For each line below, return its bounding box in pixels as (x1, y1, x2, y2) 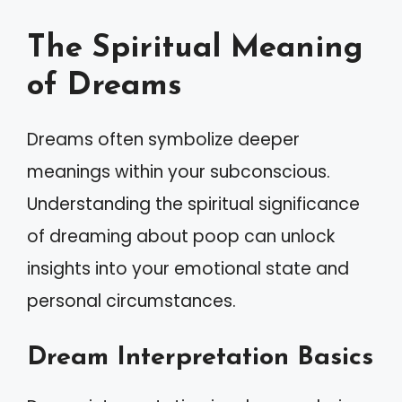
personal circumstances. (27, 288, 236, 313)
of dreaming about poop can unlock (27, 223, 335, 249)
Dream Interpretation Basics (27, 345, 373, 371)
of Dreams (27, 70, 182, 102)
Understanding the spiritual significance (27, 191, 360, 216)
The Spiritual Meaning (27, 32, 363, 65)
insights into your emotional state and (27, 256, 349, 281)
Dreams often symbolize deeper (27, 127, 300, 152)
